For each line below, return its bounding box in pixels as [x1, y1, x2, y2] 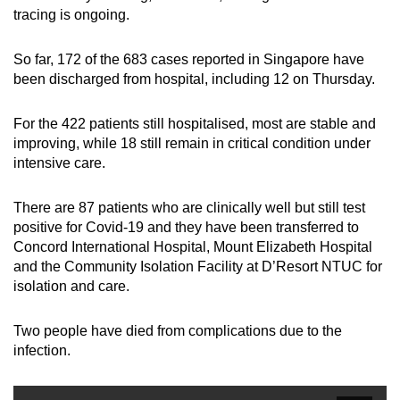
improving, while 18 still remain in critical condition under [13, 135, 371, 151]
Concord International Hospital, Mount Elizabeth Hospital [13, 238, 372, 254]
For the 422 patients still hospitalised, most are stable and [13, 115, 376, 131]
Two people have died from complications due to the [13, 322, 342, 338]
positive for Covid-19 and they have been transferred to [13, 219, 359, 235]
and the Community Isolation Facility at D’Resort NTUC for [13, 258, 382, 274]
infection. [13, 342, 71, 358]
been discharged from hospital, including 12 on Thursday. [13, 71, 375, 87]
